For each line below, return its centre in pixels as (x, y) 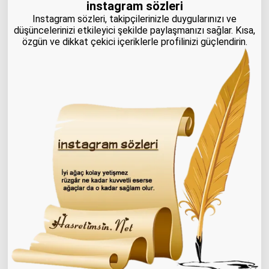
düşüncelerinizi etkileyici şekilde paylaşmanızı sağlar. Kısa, (134, 31)
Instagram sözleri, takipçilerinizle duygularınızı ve (134, 19)
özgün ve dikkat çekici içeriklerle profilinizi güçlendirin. (134, 42)
